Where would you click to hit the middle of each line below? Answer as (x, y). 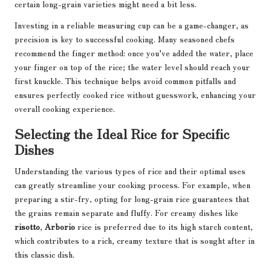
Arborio (60, 227)
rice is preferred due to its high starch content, (164, 227)
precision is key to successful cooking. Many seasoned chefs (125, 39)
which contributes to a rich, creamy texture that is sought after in (135, 240)
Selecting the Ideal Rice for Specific (122, 133)
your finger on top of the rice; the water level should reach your (132, 67)
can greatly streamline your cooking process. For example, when (132, 185)
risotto (27, 227)
